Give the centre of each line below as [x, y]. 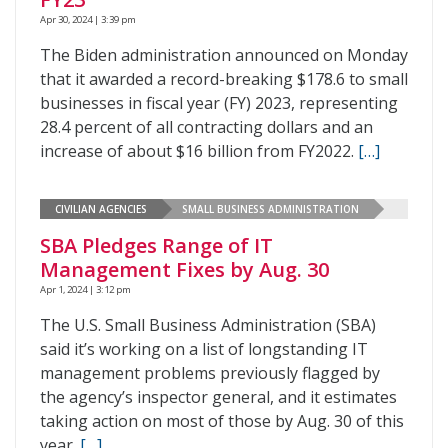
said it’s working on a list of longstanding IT [204, 349]
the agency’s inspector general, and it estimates [218, 397]
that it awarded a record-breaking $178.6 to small [224, 79]
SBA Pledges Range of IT [156, 245]
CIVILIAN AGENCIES [101, 208]
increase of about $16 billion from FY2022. [199, 151]
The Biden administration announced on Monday [224, 55]
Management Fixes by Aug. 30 [184, 269]
